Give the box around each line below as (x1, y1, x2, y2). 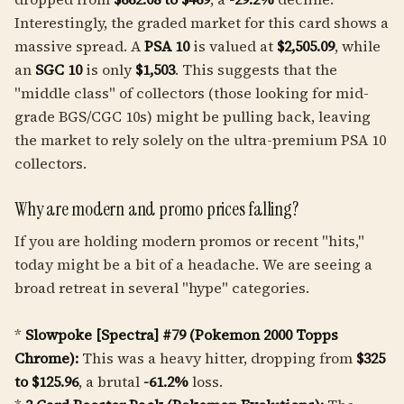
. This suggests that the (175, 60, 337, 79)
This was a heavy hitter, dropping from (78, 348, 356, 368)
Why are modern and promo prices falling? (14, 197, 298, 222)
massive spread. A (14, 36, 144, 56)
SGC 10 (35, 60, 82, 79)
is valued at (189, 36, 277, 56)
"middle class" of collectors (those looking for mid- (14, 83, 369, 103)
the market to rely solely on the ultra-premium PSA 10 (14, 130, 386, 150)
